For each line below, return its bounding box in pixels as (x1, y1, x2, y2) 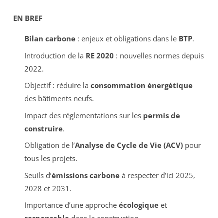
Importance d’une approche (24, 200, 119, 210)
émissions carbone (51, 170, 120, 180)
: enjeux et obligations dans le (75, 34, 179, 44)
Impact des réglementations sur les (24, 110, 143, 120)
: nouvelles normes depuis (113, 50, 204, 60)
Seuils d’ (24, 170, 52, 180)
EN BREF (13, 13, 42, 23)
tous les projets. (24, 153, 77, 163)
